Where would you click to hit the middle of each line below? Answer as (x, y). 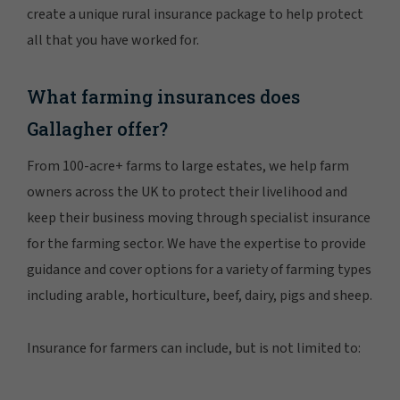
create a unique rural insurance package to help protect (195, 15)
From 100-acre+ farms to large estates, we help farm (188, 167)
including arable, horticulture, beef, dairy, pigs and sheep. (200, 296)
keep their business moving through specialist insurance (199, 218)
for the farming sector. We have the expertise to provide (196, 244)
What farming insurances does (163, 97)
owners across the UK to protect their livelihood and (187, 192)
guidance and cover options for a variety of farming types (199, 270)
